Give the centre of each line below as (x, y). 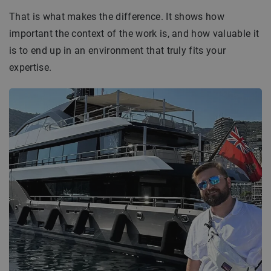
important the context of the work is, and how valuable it (134, 34)
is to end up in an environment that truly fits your (118, 51)
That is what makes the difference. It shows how (117, 17)
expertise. (31, 67)
